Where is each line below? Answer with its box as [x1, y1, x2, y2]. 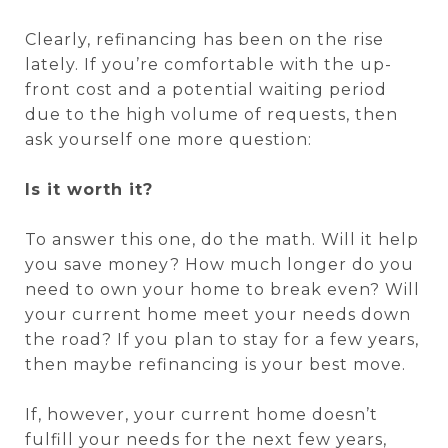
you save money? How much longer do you [25, 255, 414, 274]
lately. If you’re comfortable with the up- [25, 55, 392, 74]
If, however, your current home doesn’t [25, 405, 378, 424]
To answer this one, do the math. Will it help [25, 230, 419, 249]
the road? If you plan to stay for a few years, [25, 330, 419, 349]
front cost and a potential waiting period [25, 80, 387, 99]
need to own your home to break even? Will [25, 280, 420, 299]
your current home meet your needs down [25, 305, 411, 324]
